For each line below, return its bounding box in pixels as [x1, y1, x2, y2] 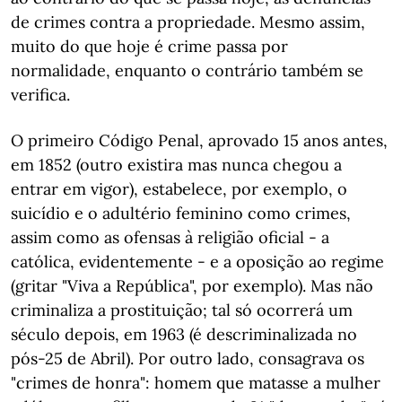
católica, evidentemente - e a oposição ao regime [11, 251, 384, 272]
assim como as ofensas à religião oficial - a [11, 227, 329, 248]
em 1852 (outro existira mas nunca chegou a [11, 154, 342, 175]
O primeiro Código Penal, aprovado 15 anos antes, [11, 130, 388, 151]
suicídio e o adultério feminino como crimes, [11, 203, 351, 223]
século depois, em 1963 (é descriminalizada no [11, 324, 357, 345]
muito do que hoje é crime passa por [11, 36, 288, 57]
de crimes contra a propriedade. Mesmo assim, [11, 12, 365, 32]
